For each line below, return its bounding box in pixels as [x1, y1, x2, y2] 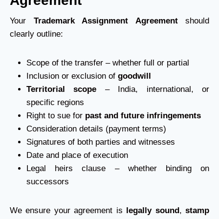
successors [26, 177, 69, 186]
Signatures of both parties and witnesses [26, 137, 175, 147]
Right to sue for [26, 111, 85, 120]
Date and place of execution [26, 151, 128, 160]
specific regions [26, 98, 84, 107]
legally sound [126, 206, 179, 215]
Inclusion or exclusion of [26, 71, 118, 81]
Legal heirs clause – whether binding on [26, 164, 209, 173]
